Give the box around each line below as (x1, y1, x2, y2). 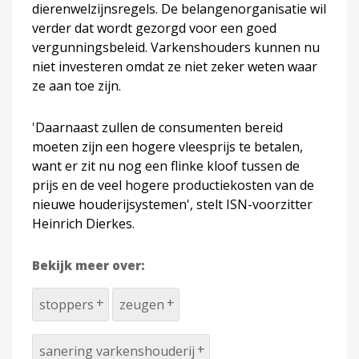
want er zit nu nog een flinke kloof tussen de (32, 156, 300, 175)
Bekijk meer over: (32, 256, 145, 273)
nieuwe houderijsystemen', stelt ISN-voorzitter (32, 195, 313, 213)
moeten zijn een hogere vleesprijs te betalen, (32, 137, 303, 155)
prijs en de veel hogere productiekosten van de (32, 175, 314, 194)
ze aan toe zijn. (32, 76, 121, 95)
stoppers (39, 295, 94, 313)
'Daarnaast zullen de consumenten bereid (32, 118, 283, 136)
